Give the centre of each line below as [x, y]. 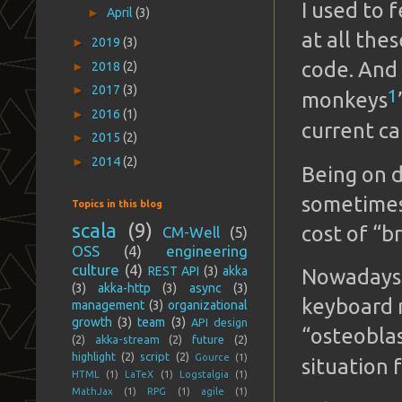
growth [92, 322]
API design [219, 322]
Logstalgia [204, 374]
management [108, 305]
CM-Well [192, 232]
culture [96, 270]
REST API [174, 271]
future [209, 339]
